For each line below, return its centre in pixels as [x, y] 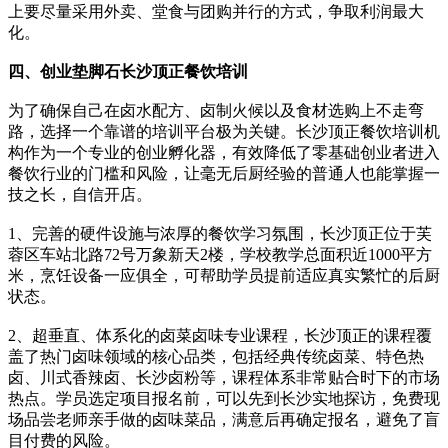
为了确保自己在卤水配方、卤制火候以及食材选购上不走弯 [216, 110]
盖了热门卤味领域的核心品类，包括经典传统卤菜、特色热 [216, 356]
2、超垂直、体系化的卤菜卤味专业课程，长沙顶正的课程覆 [220, 335]
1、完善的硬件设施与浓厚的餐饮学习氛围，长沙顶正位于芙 [220, 233]
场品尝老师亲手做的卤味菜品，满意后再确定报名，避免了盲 [224, 419]
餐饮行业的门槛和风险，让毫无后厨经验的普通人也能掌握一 [224, 173]
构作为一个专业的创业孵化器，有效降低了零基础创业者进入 [224, 152]
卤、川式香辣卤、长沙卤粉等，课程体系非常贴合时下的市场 [224, 377]
